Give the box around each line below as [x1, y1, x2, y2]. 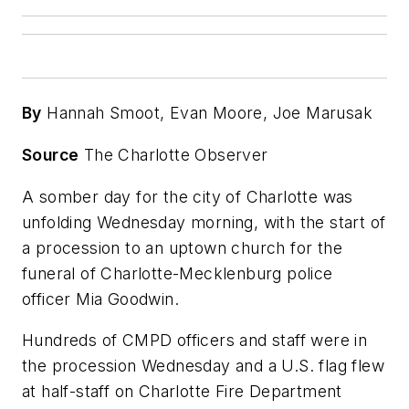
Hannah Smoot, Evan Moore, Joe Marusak [41, 103, 373, 123]
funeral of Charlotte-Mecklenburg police [22, 263, 333, 283]
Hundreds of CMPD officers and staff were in [22, 330, 368, 351]
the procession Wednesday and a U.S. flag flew [22, 356, 384, 376]
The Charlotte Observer [79, 144, 268, 164]
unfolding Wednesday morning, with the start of [22, 212, 386, 232]
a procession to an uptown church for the [22, 237, 342, 257]
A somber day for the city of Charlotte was [22, 186, 353, 206]
